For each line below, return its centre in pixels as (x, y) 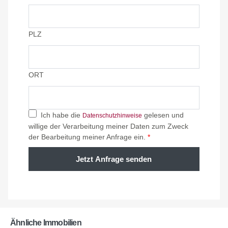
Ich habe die (60, 115)
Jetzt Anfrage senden (114, 159)
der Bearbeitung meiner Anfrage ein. (88, 137)
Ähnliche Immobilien (46, 222)
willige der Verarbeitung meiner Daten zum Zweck (108, 126)
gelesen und (163, 115)
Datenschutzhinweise (112, 115)
